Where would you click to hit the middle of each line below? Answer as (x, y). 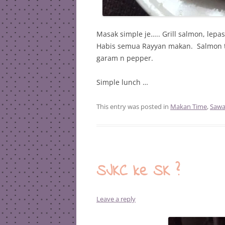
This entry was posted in (133, 106)
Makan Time (189, 106)
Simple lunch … (122, 82)
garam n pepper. (125, 58)
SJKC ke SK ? (138, 172)
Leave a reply (116, 199)
